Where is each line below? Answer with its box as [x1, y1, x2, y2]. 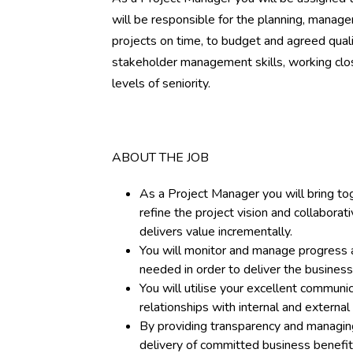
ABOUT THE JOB [112, 149, 209, 166]
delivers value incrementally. [139, 223, 292, 240]
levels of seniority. [112, 75, 214, 92]
